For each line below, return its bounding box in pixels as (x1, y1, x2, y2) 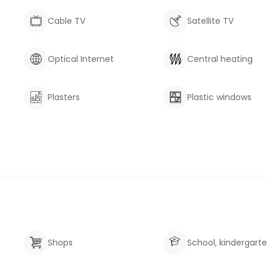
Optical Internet (48, 53, 114, 65)
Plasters (48, 91, 80, 103)
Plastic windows (187, 91, 252, 103)
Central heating (187, 53, 253, 65)
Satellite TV (187, 15, 234, 27)
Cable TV (48, 15, 85, 27)
